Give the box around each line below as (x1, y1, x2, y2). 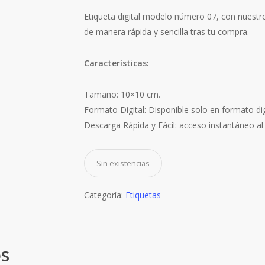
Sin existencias (96, 158, 150, 169)
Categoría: (83, 189, 125, 201)
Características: (83, 57, 149, 69)
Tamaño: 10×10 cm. (83, 89, 160, 100)
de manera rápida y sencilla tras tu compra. (83, 26, 249, 37)
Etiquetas (125, 189, 161, 201)
